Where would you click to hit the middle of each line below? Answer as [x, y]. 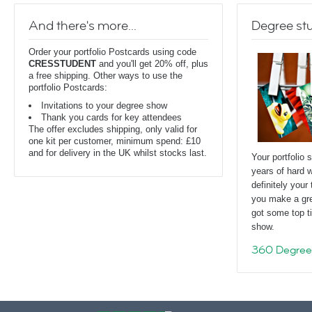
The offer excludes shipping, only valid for [113, 129]
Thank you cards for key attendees [111, 117]
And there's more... [83, 26]
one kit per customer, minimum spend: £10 [115, 141]
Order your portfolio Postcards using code [112, 52]
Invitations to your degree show [104, 106]
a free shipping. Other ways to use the [106, 76]
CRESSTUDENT [62, 64]
